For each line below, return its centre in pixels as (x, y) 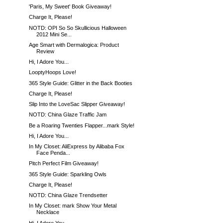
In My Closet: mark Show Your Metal (73, 206)
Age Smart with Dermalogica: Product (74, 45)
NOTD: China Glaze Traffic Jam (68, 115)
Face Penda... (54, 153)
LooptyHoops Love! (53, 72)
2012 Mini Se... (54, 34)
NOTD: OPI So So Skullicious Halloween (78, 28)
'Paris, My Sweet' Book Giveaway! (70, 6)
